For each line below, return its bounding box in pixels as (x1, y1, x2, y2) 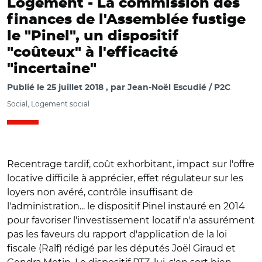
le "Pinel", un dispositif (7, 29, 178, 43)
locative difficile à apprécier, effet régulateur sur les (7, 173, 243, 184)
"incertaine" (7, 62, 96, 76)
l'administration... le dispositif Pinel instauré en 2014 (7, 201, 245, 212)
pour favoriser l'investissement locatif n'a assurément (7, 215, 255, 226)
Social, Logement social (7, 99, 89, 108)
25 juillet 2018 (47, 84, 104, 92)
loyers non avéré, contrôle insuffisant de (7, 187, 193, 198)
